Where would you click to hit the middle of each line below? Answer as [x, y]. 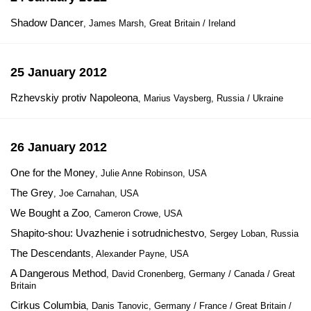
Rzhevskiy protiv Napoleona [74, 98]
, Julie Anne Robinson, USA [151, 173]
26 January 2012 [59, 147]
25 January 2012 [59, 72]
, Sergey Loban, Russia [251, 234]
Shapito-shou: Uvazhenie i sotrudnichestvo [107, 233]
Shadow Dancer [47, 23]
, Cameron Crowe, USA [136, 213]
